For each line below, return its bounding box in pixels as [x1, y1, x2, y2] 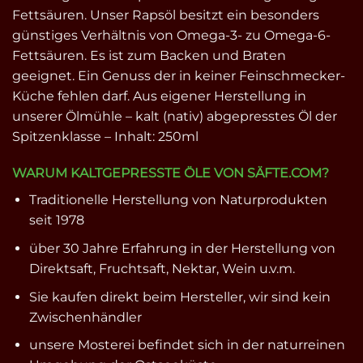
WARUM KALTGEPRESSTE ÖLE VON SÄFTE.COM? [12, 165, 329, 181]
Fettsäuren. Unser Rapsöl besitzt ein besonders [12, 6, 319, 23]
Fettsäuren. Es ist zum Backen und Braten [12, 47, 286, 63]
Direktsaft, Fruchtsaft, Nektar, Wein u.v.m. [28, 261, 295, 277]
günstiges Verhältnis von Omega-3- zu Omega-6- [12, 27, 331, 43]
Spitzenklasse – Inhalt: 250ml [12, 128, 199, 144]
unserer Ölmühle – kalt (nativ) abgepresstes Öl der [12, 108, 337, 124]
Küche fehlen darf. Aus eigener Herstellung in [12, 88, 306, 104]
